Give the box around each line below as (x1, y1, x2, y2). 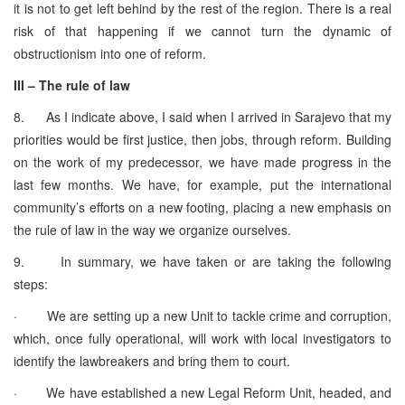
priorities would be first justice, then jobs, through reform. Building (14, 129, 391, 148)
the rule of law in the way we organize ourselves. (14, 220, 291, 239)
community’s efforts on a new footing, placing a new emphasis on (14, 197, 391, 216)
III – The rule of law (14, 75, 130, 94)
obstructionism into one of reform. (14, 43, 206, 62)
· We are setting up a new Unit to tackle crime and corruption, (14, 306, 391, 325)
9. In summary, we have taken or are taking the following (14, 251, 391, 270)
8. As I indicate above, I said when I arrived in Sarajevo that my (14, 107, 391, 126)
